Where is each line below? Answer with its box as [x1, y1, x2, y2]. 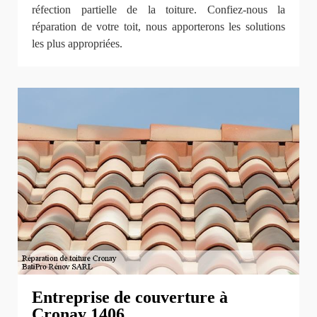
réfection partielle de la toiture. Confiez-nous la [32, 4, 285, 16]
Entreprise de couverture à [32, 287, 228, 306]
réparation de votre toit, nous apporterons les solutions [32, 21, 285, 33]
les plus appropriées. [32, 38, 122, 50]
